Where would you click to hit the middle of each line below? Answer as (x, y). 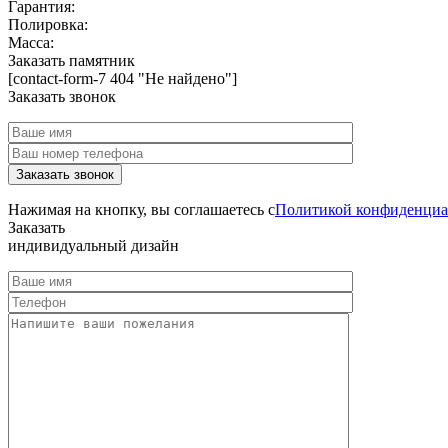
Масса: (31, 43)
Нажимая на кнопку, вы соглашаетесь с (141, 210)
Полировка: (48, 25)
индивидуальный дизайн (93, 246)
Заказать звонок (62, 97)
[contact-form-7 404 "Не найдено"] (122, 79)
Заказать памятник (71, 61)
